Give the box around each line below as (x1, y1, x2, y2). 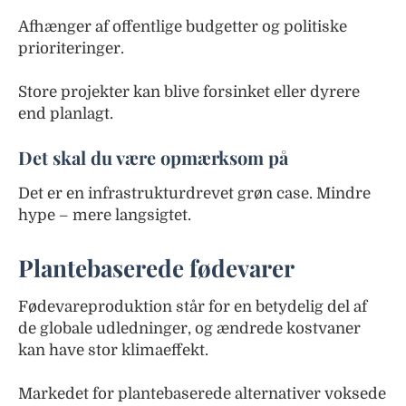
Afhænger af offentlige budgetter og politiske (18, 17, 347, 35)
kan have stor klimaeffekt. (18, 341, 208, 359)
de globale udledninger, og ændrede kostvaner (18, 319, 361, 337)
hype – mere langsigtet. (18, 206, 191, 224)
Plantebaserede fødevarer (18, 251, 295, 284)
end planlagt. (18, 104, 113, 122)
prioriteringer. (18, 39, 124, 57)
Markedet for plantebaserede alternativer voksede (18, 384, 386, 402)
